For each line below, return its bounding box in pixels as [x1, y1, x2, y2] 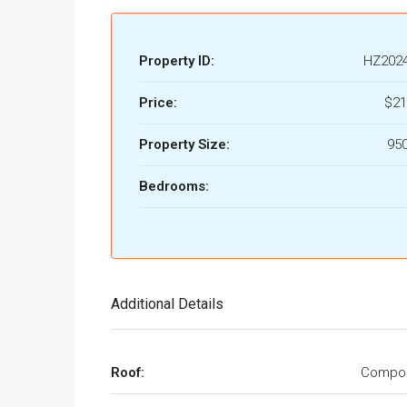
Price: [139, 94, 177, 111]
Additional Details [111, 294, 223, 313]
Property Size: [139, 135, 230, 153]
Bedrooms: [139, 177, 209, 194]
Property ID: [139, 52, 214, 69]
